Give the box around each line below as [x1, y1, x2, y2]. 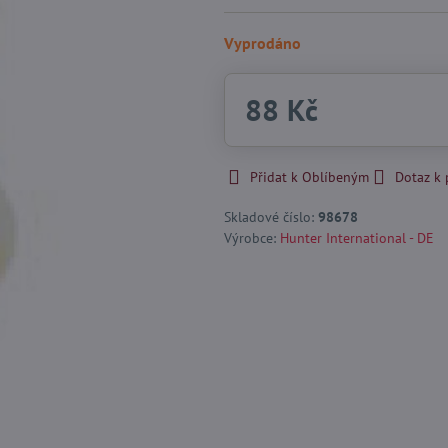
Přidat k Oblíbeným [249, 168, 369, 186]
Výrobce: [223, 229, 280, 247]
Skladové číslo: [223, 208, 318, 226]
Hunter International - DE [279, 229, 434, 247]
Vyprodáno [223, 33, 301, 53]
